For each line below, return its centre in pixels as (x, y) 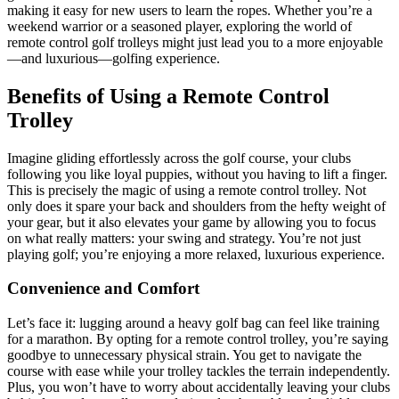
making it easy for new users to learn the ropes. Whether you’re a (190, 10)
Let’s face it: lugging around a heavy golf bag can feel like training (193, 323)
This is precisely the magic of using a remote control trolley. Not (187, 190)
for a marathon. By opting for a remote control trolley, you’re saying (198, 339)
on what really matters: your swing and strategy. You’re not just (184, 238)
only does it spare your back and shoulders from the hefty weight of (196, 206)
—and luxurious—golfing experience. (114, 58)
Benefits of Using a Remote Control (168, 96)
